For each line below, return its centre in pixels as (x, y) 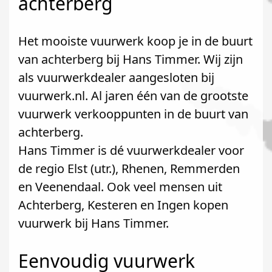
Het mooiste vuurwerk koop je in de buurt (135, 41)
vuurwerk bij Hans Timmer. (93, 223)
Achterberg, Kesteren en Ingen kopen (123, 205)
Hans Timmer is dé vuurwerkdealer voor (131, 150)
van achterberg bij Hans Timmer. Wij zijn (131, 59)
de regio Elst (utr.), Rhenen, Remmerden (129, 168)
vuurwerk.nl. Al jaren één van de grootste (133, 96)
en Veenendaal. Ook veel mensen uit (120, 187)
